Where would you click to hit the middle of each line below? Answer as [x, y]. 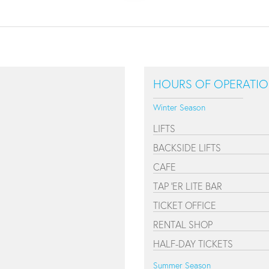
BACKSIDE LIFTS [187, 147]
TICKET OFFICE [185, 205]
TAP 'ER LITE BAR [188, 186]
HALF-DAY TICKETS [193, 243]
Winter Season [179, 107]
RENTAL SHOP [183, 224]
